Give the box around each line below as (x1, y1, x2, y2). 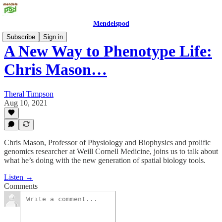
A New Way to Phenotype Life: (4, 42, 212, 60)
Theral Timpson (4, 89, 54, 98)
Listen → (4, 173, 33, 181)
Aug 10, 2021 (4, 98, 48, 107)
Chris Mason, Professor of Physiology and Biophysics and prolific (4, 138, 211, 147)
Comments (4, 182, 38, 190)
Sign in (43, 33, 63, 41)
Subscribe (6, 33, 35, 41)
